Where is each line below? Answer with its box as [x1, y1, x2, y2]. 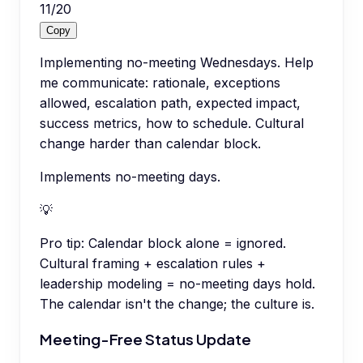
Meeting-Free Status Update [40, 329, 251, 348]
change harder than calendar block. [40, 135, 261, 152]
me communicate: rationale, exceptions [40, 75, 280, 92]
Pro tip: [40, 235, 84, 252]
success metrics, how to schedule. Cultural [40, 115, 304, 132]
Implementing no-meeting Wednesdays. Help [40, 54, 314, 71]
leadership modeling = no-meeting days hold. [40, 275, 315, 293]
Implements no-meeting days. [40, 169, 220, 186]
